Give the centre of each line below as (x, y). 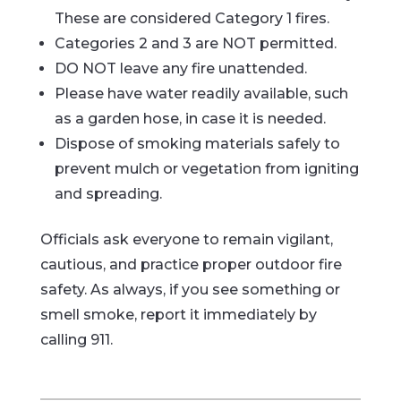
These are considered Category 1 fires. (192, 18)
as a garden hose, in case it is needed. (190, 119)
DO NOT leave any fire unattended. (180, 68)
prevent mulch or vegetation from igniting (206, 169)
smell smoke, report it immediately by (178, 315)
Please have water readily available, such (201, 94)
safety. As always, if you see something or (190, 290)
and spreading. (108, 194)
